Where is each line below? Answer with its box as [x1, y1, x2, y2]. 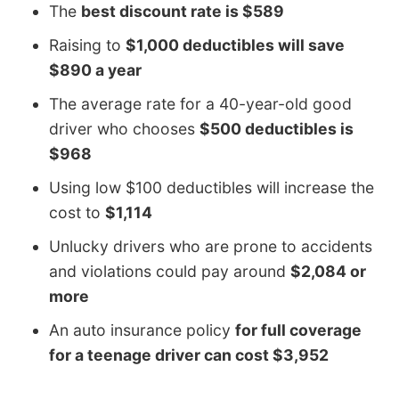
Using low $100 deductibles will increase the [49, 178, 374, 198]
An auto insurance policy [49, 321, 235, 340]
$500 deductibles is [199, 119, 354, 139]
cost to [49, 203, 105, 223]
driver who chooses [49, 119, 199, 139]
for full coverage [235, 321, 362, 340]
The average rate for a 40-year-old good [49, 94, 352, 114]
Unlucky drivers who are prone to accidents [49, 237, 372, 256]
